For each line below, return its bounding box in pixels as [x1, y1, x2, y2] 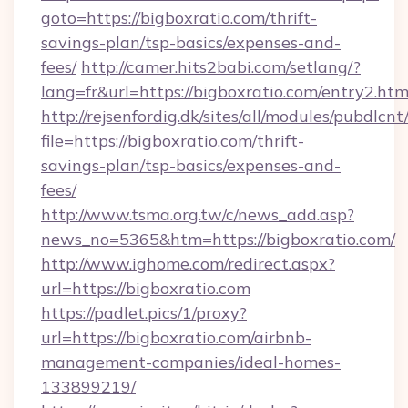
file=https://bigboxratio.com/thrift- [41, 130, 304, 151]
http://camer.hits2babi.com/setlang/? [81, 56, 361, 77]
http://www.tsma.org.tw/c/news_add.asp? [41, 204, 354, 225]
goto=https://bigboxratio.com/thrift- [41, 7, 317, 28]
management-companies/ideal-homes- [41, 352, 341, 372]
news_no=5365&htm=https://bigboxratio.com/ [41, 229, 395, 250]
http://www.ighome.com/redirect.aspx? [41, 253, 335, 274]
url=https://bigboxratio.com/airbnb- [41, 327, 311, 348]
